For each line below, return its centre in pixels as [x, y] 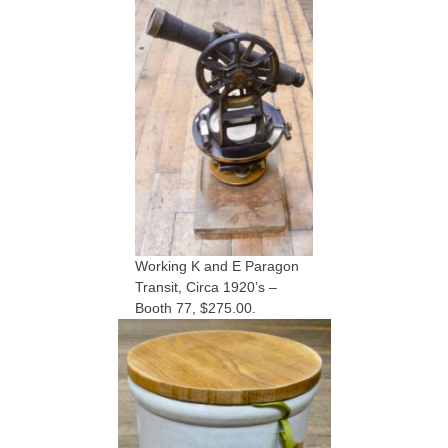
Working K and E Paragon [217, 266]
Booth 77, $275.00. [195, 308]
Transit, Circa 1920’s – [206, 287]
